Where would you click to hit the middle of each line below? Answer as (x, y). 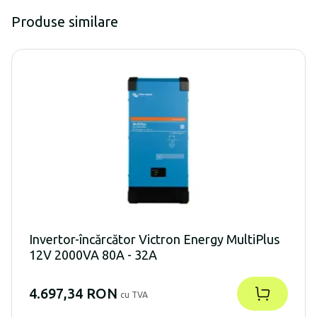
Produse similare (65, 21)
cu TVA (134, 295)
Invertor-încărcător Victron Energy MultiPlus (154, 240)
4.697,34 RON (73, 294)
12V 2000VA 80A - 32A (93, 255)
